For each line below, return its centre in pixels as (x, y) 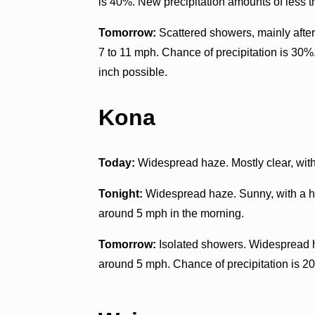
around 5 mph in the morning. (172, 213)
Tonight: (121, 193)
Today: (117, 162)
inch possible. (133, 72)
